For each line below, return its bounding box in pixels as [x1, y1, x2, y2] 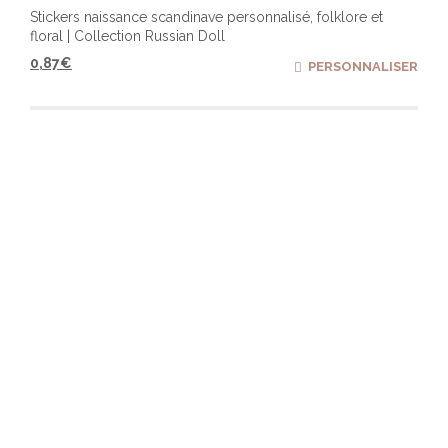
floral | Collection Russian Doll [30, 27, 225, 44]
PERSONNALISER [308, 58, 418, 74]
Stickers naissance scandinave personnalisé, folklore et [30, 8, 383, 25]
